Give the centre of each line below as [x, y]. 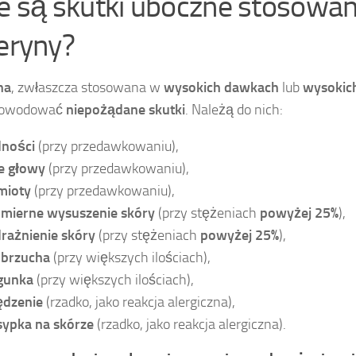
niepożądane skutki [126, 110]
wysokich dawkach [221, 88]
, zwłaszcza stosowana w [87, 88]
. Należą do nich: [234, 110]
